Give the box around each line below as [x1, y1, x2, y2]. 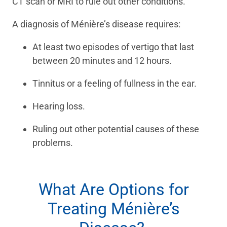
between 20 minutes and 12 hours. [32, 55, 174, 66]
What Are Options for [38, 180, 189, 200]
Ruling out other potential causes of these [32, 124, 199, 135]
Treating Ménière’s [47, 199, 180, 219]
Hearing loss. [32, 101, 87, 112]
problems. [32, 137, 75, 148]
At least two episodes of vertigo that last [32, 42, 194, 53]
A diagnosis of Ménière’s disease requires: [12, 19, 182, 30]
